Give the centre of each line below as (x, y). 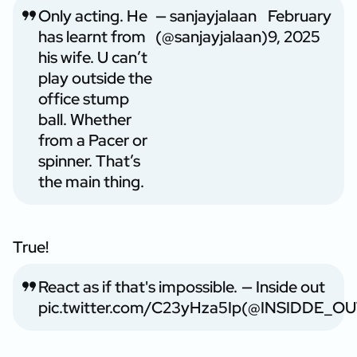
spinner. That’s (89, 161)
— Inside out (283, 286)
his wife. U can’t (93, 57)
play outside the (95, 78)
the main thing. (91, 181)
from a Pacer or (93, 140)
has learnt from (92, 36)
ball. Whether (85, 119)
